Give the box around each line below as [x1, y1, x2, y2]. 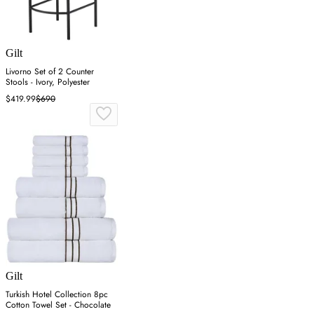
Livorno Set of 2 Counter [6, 65, 94, 78]
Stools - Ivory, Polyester [6, 76, 90, 89]
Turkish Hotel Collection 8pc [6, 288, 108, 301]
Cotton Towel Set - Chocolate [6, 299, 111, 312]
